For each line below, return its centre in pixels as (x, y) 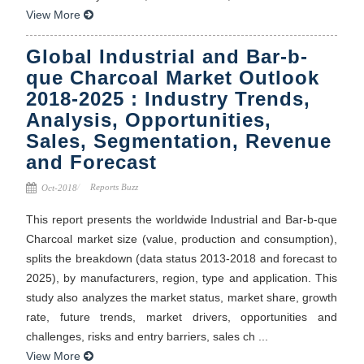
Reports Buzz (113, 186)
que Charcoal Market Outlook (173, 77)
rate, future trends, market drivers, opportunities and (182, 316)
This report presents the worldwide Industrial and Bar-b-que (182, 219)
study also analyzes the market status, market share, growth (182, 297)
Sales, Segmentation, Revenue (179, 141)
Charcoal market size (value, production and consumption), (182, 238)
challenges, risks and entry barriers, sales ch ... (147, 336)
